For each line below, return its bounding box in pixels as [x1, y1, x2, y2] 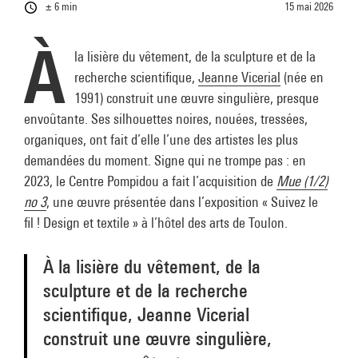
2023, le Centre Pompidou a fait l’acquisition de [24, 173, 276, 189]
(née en [280, 69, 324, 86]
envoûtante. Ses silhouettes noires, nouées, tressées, [24, 110, 308, 127]
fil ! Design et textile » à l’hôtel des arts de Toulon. [24, 214, 288, 231]
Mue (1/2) [276, 173, 328, 189]
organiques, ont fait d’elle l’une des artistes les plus [24, 131, 298, 148]
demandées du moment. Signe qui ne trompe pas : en [24, 152, 306, 169]
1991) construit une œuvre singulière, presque [74, 89, 319, 106]
